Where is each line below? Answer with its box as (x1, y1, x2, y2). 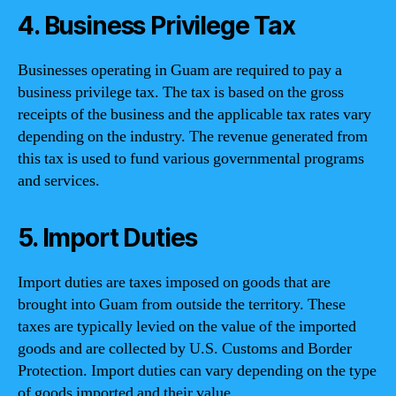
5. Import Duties (18, 222, 197, 253)
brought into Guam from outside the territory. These (18, 293, 346, 315)
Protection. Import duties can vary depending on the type (18, 360, 377, 381)
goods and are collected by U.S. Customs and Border (18, 338, 352, 359)
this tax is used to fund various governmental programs (18, 148, 364, 169)
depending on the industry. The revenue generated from (18, 126, 368, 147)
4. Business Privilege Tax (18, 10, 295, 41)
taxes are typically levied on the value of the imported (18, 316, 356, 337)
